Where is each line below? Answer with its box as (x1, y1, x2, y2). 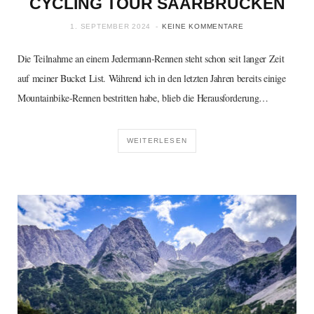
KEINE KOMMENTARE (161, 22, 244, 31)
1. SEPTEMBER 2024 (70, 22, 151, 31)
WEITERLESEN (126, 137, 188, 145)
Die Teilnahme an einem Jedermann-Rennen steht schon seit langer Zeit (18, 52, 285, 66)
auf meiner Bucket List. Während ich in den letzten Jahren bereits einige (18, 71, 286, 86)
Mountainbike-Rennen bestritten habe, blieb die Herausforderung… (18, 91, 268, 105)
